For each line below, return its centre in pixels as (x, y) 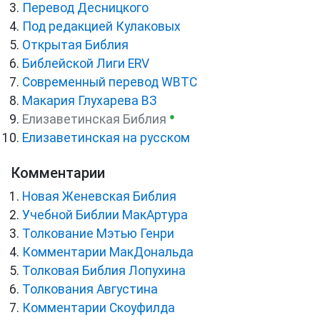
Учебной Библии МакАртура (105, 215)
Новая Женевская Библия (99, 197)
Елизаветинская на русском (106, 138)
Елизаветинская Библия (94, 120)
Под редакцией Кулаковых (101, 27)
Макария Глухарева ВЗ (90, 101)
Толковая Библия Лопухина (104, 271)
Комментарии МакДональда (108, 252)
